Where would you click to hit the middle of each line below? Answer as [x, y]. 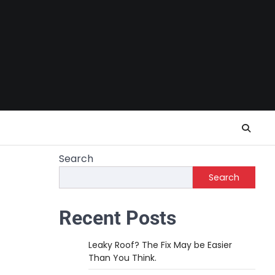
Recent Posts [118, 218]
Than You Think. [122, 258]
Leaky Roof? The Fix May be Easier [160, 245]
